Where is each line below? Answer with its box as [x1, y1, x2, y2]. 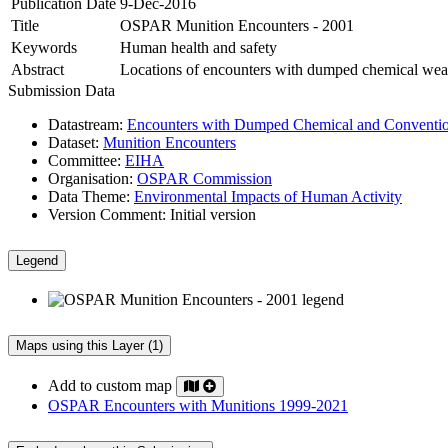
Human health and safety [120, 39, 277, 57]
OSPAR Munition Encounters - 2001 [120, 17, 354, 35]
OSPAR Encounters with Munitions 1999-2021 [48, 396, 348, 414]
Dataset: [48, 134, 99, 152]
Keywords [11, 39, 77, 57]
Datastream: [48, 116, 123, 134]
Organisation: [48, 170, 133, 188]
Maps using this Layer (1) [16, 337, 163, 353]
